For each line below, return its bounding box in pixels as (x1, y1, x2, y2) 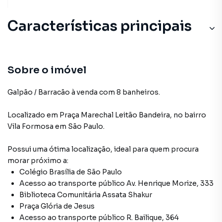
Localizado (7, 111, 45, 119)
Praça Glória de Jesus (19, 202, 95, 211)
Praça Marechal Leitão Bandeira (59, 111, 170, 119)
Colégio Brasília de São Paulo (19, 167, 122, 176)
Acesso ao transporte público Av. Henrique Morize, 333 (19, 179, 214, 188)
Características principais (7, 17, 192, 35)
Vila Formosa (7, 122, 54, 131)
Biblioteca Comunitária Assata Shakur (19, 190, 152, 199)
